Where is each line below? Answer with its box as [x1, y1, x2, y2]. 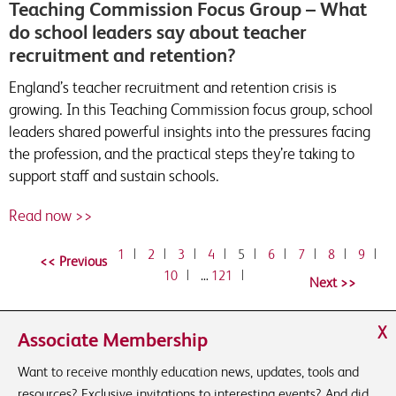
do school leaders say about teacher [9, 21, 307, 43]
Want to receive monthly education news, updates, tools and [18, 363, 359, 380]
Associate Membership [18, 329, 208, 351]
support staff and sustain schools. [9, 166, 219, 185]
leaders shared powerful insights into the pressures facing [9, 122, 370, 141]
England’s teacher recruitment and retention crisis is [9, 78, 337, 96]
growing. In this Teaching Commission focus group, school [9, 100, 373, 118]
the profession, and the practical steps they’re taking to [9, 144, 354, 163]
